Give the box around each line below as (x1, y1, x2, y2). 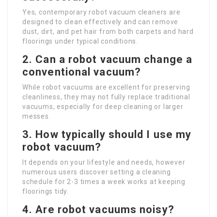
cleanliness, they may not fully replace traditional (22, 93, 190, 101)
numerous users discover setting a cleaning (22, 168, 171, 176)
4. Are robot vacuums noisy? (22, 203, 174, 216)
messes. (22, 112, 51, 120)
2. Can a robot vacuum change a (22, 53, 193, 65)
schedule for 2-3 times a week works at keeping (22, 178, 186, 186)
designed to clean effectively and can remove (22, 18, 179, 26)
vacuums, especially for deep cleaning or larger (22, 103, 184, 110)
